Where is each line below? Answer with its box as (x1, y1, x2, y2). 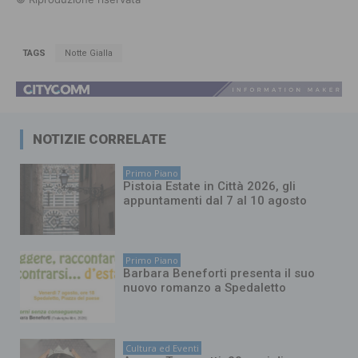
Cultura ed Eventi (125, 341, 200, 354)
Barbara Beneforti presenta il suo (123, 266, 316, 281)
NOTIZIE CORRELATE (33, 130, 166, 147)
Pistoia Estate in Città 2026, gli (123, 178, 296, 193)
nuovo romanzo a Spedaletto (123, 280, 287, 296)
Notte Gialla (65, 47, 113, 58)
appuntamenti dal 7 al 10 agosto (123, 193, 308, 208)
